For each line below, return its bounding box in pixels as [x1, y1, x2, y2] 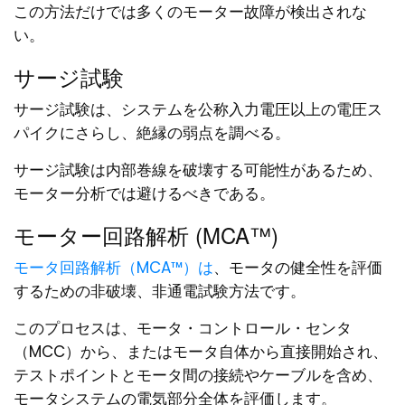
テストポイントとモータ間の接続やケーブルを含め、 [14, 364, 382, 387]
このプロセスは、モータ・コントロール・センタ [14, 317, 352, 340]
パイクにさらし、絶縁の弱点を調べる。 [14, 122, 290, 145]
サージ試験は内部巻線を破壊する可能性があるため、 [14, 159, 382, 182]
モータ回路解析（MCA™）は [14, 257, 213, 279]
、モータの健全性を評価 [213, 257, 382, 279]
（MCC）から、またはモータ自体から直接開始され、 [14, 341, 388, 363]
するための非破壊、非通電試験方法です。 [14, 280, 306, 303]
